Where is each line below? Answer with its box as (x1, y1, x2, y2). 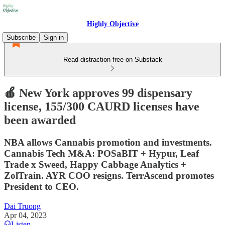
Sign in (44, 34, 64, 41)
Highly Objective (86, 20, 139, 28)
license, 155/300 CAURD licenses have (4, 99, 199, 113)
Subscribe (7, 34, 36, 41)
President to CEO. (4, 181, 79, 192)
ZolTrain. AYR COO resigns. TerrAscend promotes (4, 170, 214, 181)
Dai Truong (4, 201, 41, 210)
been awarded (4, 113, 76, 127)
